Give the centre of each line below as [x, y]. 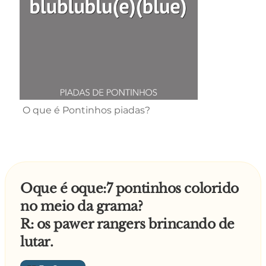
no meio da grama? [82, 206]
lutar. [37, 242]
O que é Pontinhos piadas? [86, 110]
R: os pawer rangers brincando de [127, 224]
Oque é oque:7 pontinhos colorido [129, 189]
